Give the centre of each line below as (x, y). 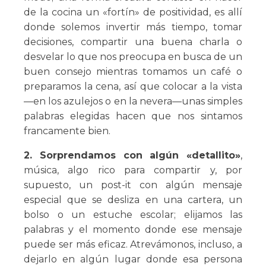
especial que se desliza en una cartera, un (133, 200)
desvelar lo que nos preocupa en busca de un (133, 57)
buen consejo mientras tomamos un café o (133, 72)
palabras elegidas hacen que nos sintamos (133, 116)
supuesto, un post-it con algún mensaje (133, 185)
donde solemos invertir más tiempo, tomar (133, 27)
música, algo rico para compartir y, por (133, 170)
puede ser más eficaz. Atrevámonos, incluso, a (133, 245)
